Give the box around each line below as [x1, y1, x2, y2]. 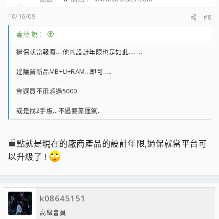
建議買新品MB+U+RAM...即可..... [16, 66, 112, 76]
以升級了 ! [8, 151, 49, 162]
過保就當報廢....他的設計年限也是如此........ [16, 47, 142, 56]
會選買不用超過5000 [16, 86, 77, 95]
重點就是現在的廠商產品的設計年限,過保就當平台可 [8, 138, 207, 149]
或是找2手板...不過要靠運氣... [16, 106, 103, 115]
